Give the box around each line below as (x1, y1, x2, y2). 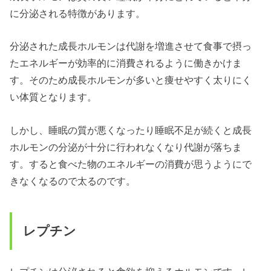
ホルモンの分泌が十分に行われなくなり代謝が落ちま (10, 141, 243, 152)
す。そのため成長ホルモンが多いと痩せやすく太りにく (10, 74, 252, 86)
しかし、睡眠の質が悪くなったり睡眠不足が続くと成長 (10, 124, 252, 135)
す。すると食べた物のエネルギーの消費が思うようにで (10, 158, 252, 169)
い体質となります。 (10, 91, 97, 103)
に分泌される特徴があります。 (10, 7, 146, 19)
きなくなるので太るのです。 (10, 175, 136, 186)
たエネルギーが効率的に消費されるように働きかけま (10, 57, 243, 69)
